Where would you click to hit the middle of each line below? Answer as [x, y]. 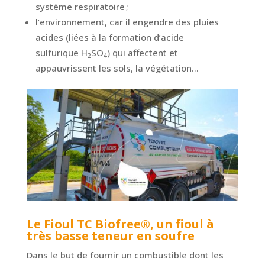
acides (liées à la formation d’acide [109, 38]
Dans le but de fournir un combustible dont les [125, 255]
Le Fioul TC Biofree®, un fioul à [120, 224]
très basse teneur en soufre [110, 236]
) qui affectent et [142, 53]
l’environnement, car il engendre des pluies [127, 22]
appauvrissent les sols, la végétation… [117, 68]
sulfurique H [61, 53]
